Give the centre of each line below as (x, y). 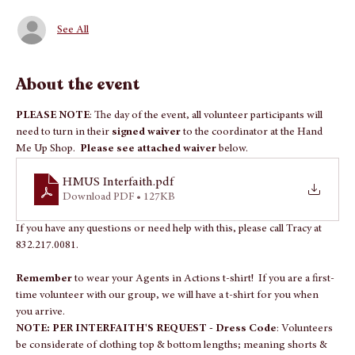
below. (232, 187)
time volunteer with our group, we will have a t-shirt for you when (168, 334)
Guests (44, 29)
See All (73, 68)
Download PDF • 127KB (119, 235)
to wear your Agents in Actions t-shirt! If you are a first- (204, 317)
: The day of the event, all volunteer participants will (207, 154)
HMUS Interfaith (108, 220)
